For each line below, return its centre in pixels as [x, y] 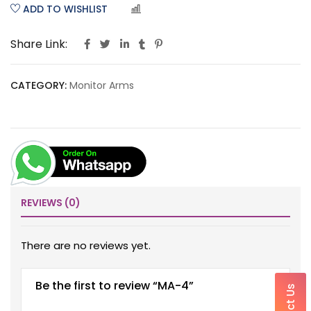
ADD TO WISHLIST [65, 9]
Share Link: [39, 44]
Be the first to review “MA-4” [115, 286]
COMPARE [170, 10]
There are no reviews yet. [86, 246]
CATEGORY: [39, 85]
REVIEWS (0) [51, 203]
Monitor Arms [102, 85]
